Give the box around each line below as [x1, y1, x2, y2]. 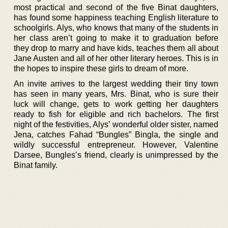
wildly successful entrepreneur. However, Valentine [14, 140, 218, 149]
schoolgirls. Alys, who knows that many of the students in [14, 23, 218, 32]
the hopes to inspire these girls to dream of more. [14, 64, 188, 73]
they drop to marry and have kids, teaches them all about [14, 43, 218, 52]
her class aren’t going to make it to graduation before [14, 33, 218, 42]
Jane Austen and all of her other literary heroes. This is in [14, 53, 218, 63]
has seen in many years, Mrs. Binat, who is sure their [14, 89, 218, 98]
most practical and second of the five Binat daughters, [14, 3, 218, 12]
